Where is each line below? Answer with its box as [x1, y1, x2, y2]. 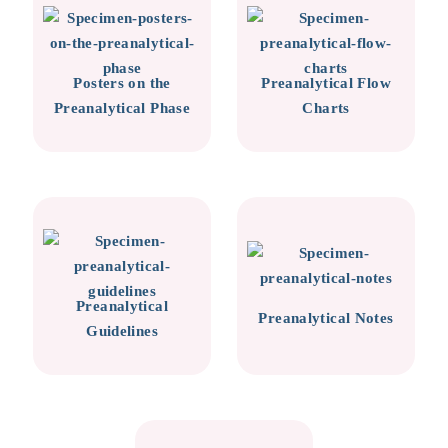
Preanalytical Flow [261, 74, 391, 91]
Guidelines [86, 322, 158, 339]
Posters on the [73, 74, 171, 91]
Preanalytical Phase [53, 99, 191, 116]
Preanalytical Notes [258, 310, 394, 326]
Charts [302, 99, 350, 116]
